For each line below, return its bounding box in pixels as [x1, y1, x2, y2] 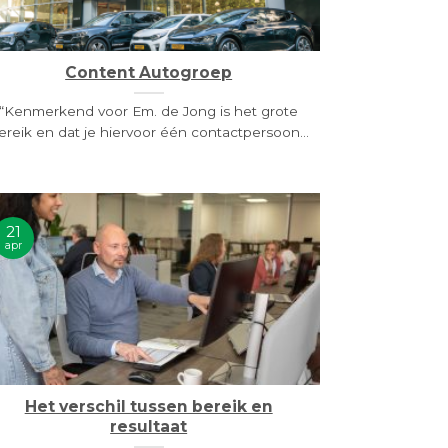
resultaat [110, 417, 188, 437]
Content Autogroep [65, 63, 233, 83]
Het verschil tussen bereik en [24, 397, 273, 417]
